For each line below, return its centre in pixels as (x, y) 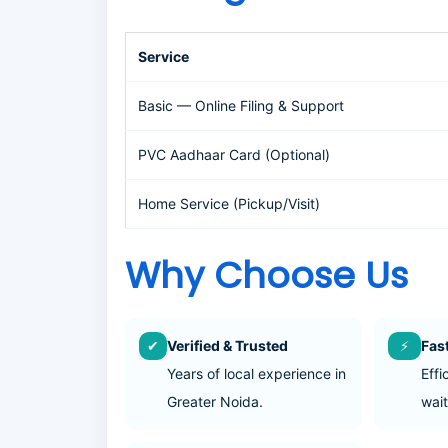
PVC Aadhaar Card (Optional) (234, 154)
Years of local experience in (257, 373)
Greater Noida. (215, 401)
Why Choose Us (266, 275)
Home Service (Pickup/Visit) (229, 203)
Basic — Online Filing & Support (241, 105)
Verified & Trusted (228, 345)
